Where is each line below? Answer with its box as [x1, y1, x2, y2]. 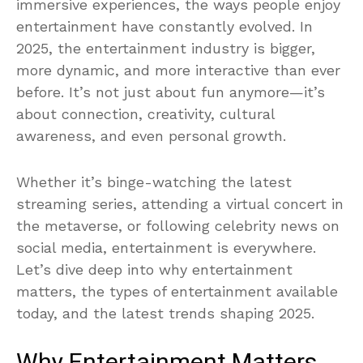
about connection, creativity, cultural [16, 105, 275, 122]
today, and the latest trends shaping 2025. [16, 304, 314, 322]
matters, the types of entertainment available [16, 282, 338, 300]
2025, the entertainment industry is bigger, [16, 39, 315, 57]
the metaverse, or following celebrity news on [16, 216, 340, 234]
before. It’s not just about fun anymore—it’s [16, 83, 325, 100]
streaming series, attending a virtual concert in [16, 194, 344, 212]
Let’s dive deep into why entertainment [16, 260, 293, 278]
